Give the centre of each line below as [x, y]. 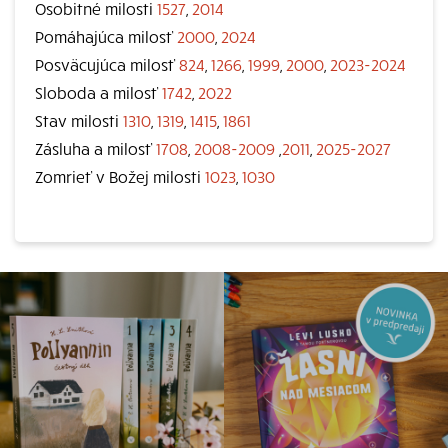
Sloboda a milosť [98, 92]
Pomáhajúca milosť [106, 36]
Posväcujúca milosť [107, 64]
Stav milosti [79, 120]
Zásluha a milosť [95, 148]
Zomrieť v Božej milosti [120, 176]
